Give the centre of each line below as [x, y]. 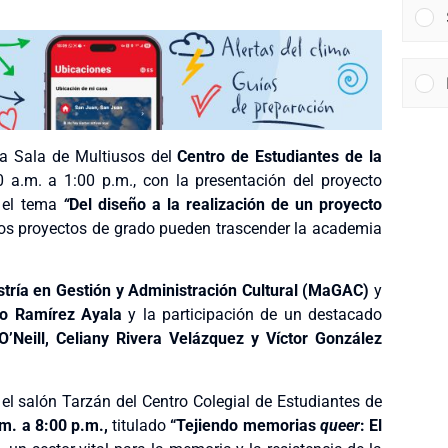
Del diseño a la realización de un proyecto [225, 205]
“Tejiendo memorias [245, 425]
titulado [139, 425]
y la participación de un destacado [252, 315]
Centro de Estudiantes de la [280, 157]
